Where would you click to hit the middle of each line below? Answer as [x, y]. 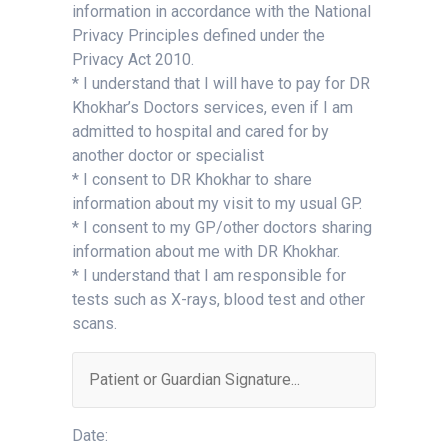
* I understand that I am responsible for [209, 275]
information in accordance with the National [221, 11]
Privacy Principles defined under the [198, 35]
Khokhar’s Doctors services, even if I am [212, 107]
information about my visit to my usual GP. [217, 203]
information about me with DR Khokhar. [206, 251]
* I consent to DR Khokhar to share [192, 179]
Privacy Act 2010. [133, 59]
